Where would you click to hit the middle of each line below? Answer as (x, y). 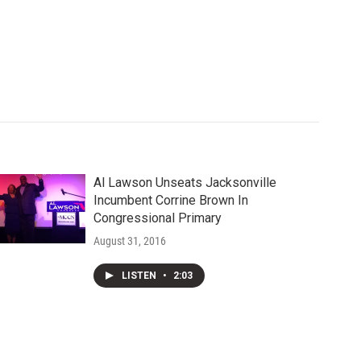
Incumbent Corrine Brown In (170, 200)
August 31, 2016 (129, 241)
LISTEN (140, 276)
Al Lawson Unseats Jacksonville (185, 183)
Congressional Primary (157, 218)
